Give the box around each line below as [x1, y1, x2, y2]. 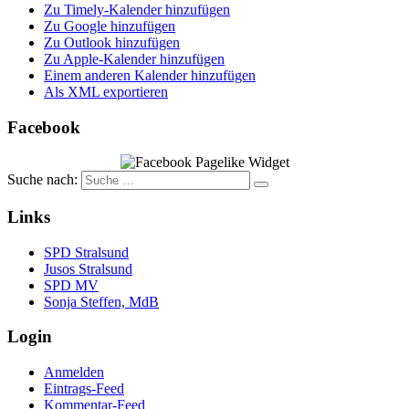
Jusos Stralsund [44, 260, 132, 277]
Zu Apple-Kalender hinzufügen [44, 50, 225, 67]
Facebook [7, 117, 80, 137]
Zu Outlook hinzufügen [44, 34, 180, 50]
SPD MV [44, 277, 99, 293]
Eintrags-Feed [44, 381, 124, 397]
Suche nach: [7, 172, 78, 188]
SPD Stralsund [44, 244, 129, 260]
